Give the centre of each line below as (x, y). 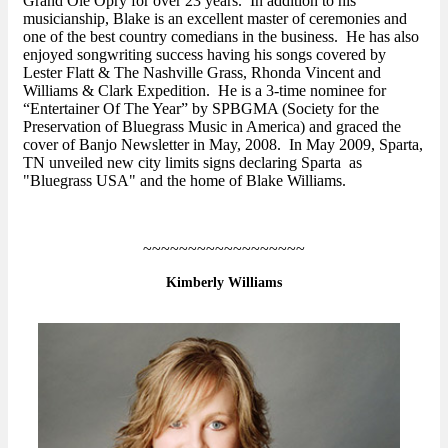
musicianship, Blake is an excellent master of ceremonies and (215, 18)
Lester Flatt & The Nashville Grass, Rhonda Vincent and (202, 72)
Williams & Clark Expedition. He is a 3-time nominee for (204, 90)
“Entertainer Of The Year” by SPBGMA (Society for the (201, 108)
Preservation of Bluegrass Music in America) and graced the (212, 126)
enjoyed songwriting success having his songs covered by (204, 54)
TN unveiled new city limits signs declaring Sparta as (192, 162)
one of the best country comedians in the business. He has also (221, 36)
